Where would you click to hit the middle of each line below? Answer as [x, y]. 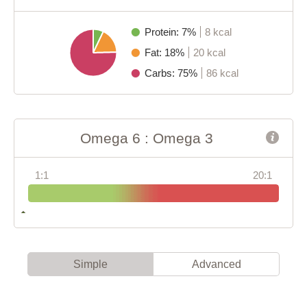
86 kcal [222, 73]
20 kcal [209, 52]
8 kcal [218, 32]
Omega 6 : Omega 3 [147, 138]
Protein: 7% [171, 32]
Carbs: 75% [172, 73]
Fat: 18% [165, 52]
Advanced [216, 264]
